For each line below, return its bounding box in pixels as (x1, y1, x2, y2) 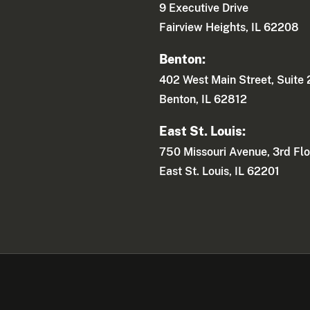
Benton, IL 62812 (159, 93, 248, 107)
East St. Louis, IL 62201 (159, 165, 280, 179)
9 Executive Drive (159, 1, 249, 15)
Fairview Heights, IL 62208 (159, 21, 300, 35)
